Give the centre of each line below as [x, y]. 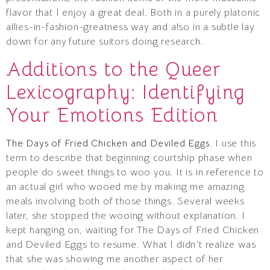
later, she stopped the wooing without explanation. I [126, 215]
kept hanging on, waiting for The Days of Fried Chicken [133, 230]
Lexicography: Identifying [126, 92]
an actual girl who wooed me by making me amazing [125, 187]
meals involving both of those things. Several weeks [125, 201]
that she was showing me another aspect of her [115, 259]
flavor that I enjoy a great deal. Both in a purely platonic [133, 13]
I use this [236, 143]
